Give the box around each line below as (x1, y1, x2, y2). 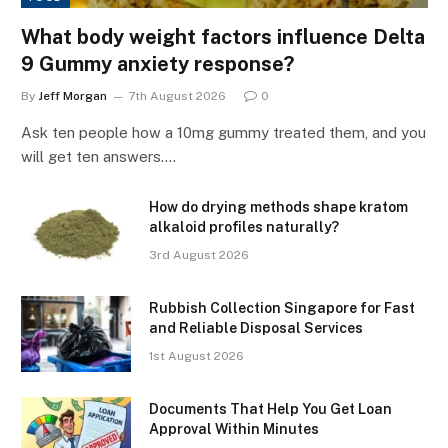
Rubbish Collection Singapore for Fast (149, 300, 415, 317)
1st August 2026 (149, 349, 244, 364)
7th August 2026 (128, 89, 226, 104)
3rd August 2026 (149, 248, 249, 263)
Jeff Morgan (38, 89, 107, 104)
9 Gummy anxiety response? (21, 52, 294, 77)
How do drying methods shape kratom (149, 199, 408, 216)
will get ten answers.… (21, 148, 176, 166)
